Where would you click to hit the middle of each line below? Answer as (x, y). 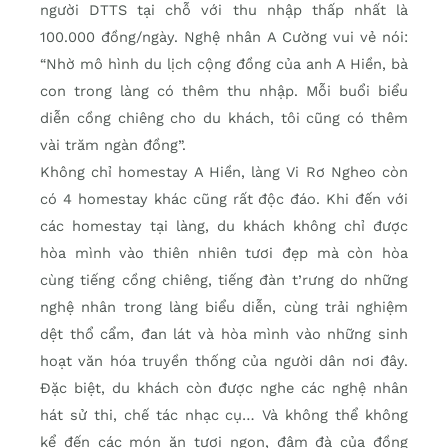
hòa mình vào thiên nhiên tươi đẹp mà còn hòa (224, 253)
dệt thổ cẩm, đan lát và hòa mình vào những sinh (224, 334)
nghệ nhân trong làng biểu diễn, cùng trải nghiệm (224, 307)
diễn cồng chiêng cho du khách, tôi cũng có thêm (224, 118)
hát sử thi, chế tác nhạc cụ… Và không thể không (224, 415)
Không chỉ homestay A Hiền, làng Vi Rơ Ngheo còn (224, 172)
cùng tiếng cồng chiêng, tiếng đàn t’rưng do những (224, 280)
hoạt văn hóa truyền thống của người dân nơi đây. (224, 361)
